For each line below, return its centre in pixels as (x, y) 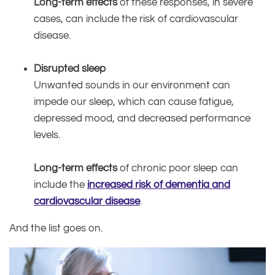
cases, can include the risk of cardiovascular (136, 19)
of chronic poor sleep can (178, 168)
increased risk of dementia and (159, 184)
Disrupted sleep (70, 68)
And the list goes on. (56, 228)
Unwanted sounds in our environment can (132, 85)
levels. (47, 135)
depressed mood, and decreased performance (142, 118)
